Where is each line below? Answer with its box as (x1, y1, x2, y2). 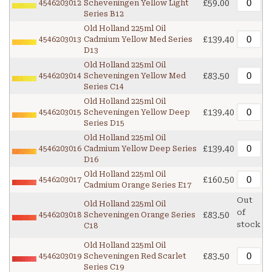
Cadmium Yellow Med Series (84, 35, 192, 44)
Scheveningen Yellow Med (84, 72, 186, 81)
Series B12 (84, 10, 124, 19)
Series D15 (84, 119, 124, 128)
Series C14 (84, 83, 124, 92)
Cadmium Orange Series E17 (84, 181, 191, 190)
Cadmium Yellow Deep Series (84, 144, 197, 154)
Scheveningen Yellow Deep (84, 108, 190, 117)
